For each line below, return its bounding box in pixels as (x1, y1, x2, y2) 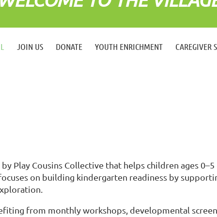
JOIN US (17, 41, 43, 52)
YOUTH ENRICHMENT (95, 41, 163, 52)
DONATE (56, 41, 82, 52)
